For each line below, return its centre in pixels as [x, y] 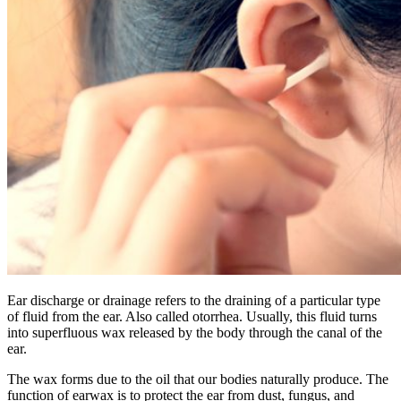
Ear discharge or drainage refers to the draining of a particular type [194, 300]
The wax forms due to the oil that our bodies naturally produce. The [198, 379]
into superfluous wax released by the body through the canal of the [195, 332]
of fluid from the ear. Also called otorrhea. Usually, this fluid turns [192, 316]
